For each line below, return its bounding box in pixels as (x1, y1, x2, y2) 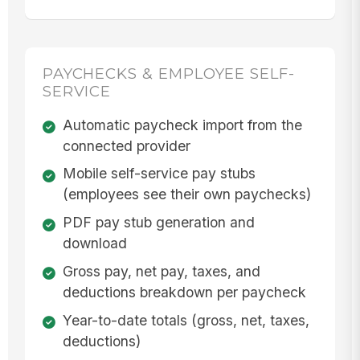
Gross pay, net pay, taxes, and (62, 263, 260, 280)
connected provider (62, 137, 190, 154)
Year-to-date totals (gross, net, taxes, (62, 311, 309, 329)
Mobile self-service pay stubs (62, 165, 256, 182)
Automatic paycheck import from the (62, 116, 302, 133)
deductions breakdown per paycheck (62, 284, 306, 301)
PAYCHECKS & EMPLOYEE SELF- (42, 64, 295, 84)
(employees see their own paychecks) (62, 186, 311, 203)
